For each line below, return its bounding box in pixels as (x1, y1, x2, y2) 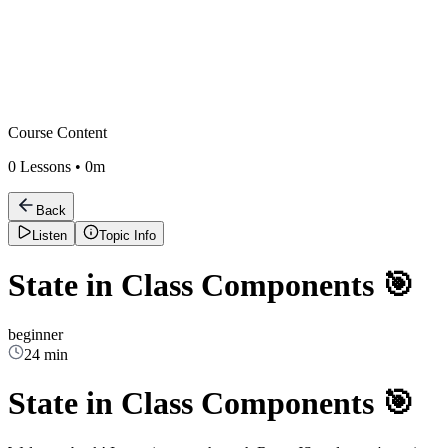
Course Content (8, 124, 107, 141)
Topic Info (99, 228, 156, 243)
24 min (24, 345, 68, 363)
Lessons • (16, 158, 85, 175)
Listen (32, 228, 67, 243)
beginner (8, 325, 63, 343)
